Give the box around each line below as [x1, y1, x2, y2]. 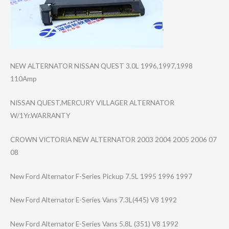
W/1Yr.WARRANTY [10, 110, 71, 120]
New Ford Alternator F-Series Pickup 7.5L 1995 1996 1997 [10, 171, 192, 180]
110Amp [10, 74, 37, 83]
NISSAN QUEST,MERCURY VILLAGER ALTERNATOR [10, 98, 174, 107]
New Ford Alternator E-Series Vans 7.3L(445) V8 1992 [10, 195, 177, 204]
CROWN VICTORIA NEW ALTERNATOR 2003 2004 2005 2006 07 [10, 134, 217, 144]
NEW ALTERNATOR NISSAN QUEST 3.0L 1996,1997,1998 [10, 61, 193, 70]
